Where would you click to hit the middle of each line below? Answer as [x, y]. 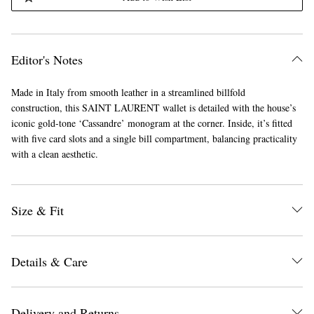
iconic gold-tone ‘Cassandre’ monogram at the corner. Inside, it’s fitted [151, 123]
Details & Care [49, 261]
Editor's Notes [47, 60]
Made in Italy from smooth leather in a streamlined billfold [128, 92]
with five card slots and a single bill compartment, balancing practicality [154, 138]
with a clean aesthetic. [54, 154]
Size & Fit [37, 210]
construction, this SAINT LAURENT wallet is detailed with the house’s [153, 108]
